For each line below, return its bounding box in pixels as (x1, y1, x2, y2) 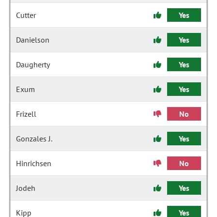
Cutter (16, 10, 36, 20)
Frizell (16, 109, 36, 119)
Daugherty (16, 60, 50, 69)
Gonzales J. (16, 134, 52, 143)
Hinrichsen (16, 158, 51, 168)
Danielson (16, 35, 49, 45)
